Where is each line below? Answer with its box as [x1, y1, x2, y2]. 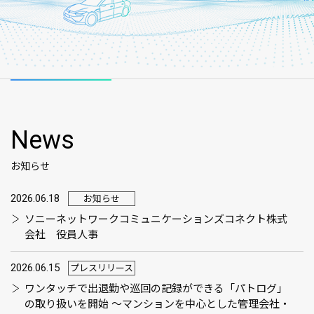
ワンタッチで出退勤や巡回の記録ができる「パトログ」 [25, 282, 287, 295]
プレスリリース [70, 262, 133, 273]
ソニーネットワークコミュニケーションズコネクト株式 [25, 213, 287, 226]
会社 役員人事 [25, 228, 98, 241]
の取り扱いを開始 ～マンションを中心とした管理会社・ [25, 298, 290, 310]
